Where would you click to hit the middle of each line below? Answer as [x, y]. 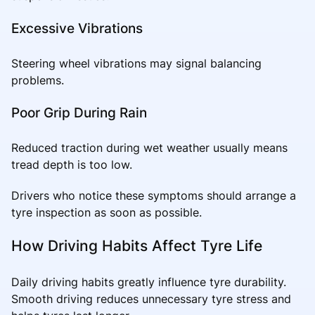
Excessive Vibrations [77, 28]
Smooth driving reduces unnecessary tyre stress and [151, 298]
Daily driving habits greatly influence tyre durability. [149, 282]
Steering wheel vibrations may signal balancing [136, 63]
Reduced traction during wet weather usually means [149, 147]
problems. [38, 80]
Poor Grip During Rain [79, 112]
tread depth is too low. [72, 164]
